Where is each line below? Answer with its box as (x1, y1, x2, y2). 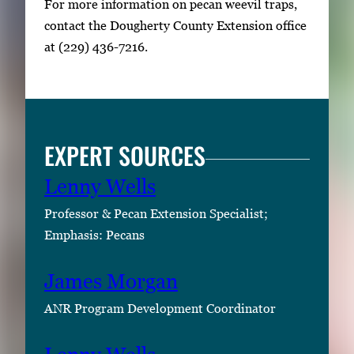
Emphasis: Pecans (44, 228, 145, 243)
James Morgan (44, 269, 178, 294)
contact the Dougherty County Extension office (44, 17, 307, 32)
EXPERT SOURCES (44, 137, 205, 174)
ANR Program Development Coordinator (44, 301, 276, 316)
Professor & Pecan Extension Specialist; (44, 206, 268, 221)
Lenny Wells (44, 175, 156, 199)
